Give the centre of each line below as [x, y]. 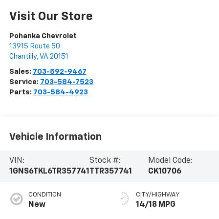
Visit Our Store [51, 17]
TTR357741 [110, 172]
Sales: [21, 72]
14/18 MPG [156, 205]
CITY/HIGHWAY [158, 195]
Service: [24, 82]
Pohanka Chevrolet [43, 36]
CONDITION [44, 195]
